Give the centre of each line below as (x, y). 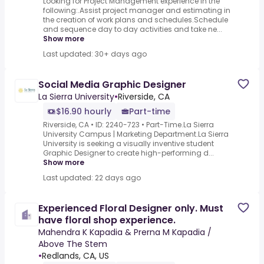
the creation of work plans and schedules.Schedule (136, 20)
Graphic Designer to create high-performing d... (128, 153)
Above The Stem (73, 244)
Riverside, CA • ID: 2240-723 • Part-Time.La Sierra (128, 125)
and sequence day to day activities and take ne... (133, 29)
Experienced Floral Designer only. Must (131, 209)
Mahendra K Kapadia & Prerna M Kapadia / (125, 232)
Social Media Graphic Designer (112, 85)
